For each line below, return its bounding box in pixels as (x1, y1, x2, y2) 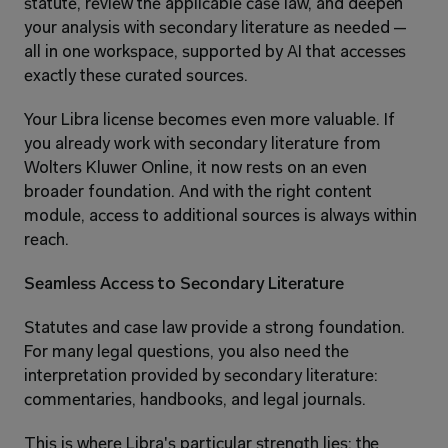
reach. (24, 231, 69, 249)
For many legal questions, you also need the (24, 343, 349, 361)
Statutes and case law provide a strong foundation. (24, 319, 405, 337)
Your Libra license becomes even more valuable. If (24, 111, 395, 129)
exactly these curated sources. (24, 67, 248, 85)
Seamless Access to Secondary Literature (24, 275, 344, 293)
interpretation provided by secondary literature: (24, 367, 378, 385)
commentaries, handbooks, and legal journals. (24, 391, 366, 409)
